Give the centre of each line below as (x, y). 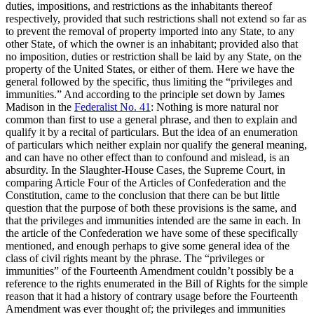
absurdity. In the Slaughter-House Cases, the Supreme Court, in (145, 170)
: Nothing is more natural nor (214, 107)
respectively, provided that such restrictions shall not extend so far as (156, 18)
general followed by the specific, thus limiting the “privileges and (149, 81)
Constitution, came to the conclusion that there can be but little (143, 195)
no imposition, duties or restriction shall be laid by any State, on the (153, 56)
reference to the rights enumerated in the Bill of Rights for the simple (157, 283)
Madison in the (40, 107)
